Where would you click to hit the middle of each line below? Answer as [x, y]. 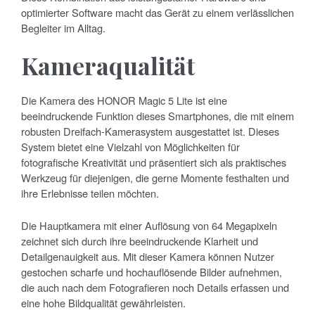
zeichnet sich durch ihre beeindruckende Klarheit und [140, 241]
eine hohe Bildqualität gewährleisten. [103, 303]
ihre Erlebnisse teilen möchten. [90, 193]
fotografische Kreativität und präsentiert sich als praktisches [154, 162]
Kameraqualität [108, 66]
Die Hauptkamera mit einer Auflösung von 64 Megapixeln [149, 226]
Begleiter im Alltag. [63, 28]
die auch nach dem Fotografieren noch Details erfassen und [155, 288]
